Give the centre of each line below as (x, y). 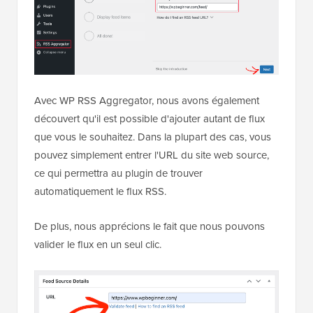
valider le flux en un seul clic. (98, 245)
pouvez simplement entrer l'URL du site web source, (152, 155)
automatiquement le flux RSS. (100, 192)
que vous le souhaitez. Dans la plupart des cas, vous (153, 137)
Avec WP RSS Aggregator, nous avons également (147, 101)
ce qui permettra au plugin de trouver (118, 174)
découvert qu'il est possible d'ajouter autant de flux (150, 119)
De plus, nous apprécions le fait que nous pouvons (150, 227)
